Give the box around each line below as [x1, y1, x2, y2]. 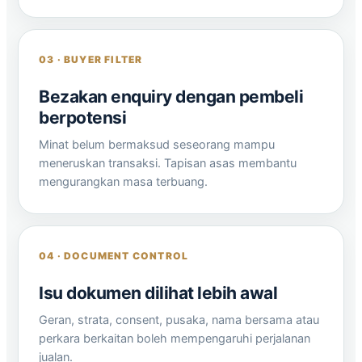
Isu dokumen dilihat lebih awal [39, 283, 278, 303]
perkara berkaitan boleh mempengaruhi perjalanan [39, 331, 310, 346]
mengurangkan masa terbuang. [39, 175, 208, 189]
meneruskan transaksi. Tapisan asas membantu [39, 156, 297, 170]
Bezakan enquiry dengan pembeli [39, 86, 304, 107]
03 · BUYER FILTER [39, 53, 143, 65]
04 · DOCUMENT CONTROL [39, 250, 189, 262]
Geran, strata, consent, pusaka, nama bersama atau [39, 313, 319, 327]
